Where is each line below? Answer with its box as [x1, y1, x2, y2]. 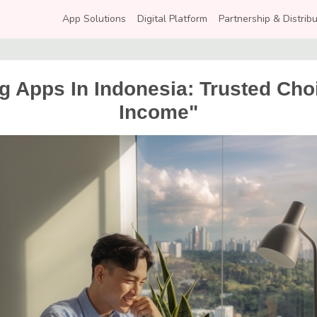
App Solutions [62, 12, 126, 26]
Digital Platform [137, 12, 207, 26]
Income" [119, 101, 198, 124]
